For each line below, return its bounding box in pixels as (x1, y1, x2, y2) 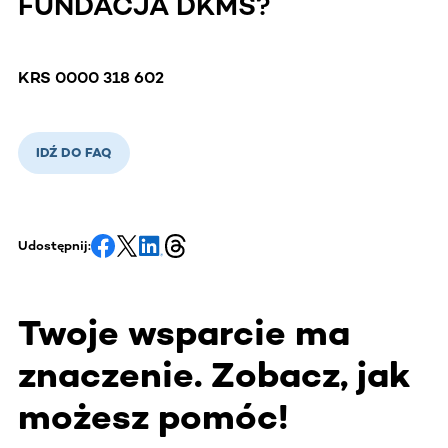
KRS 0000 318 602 (18, 67, 164, 87)
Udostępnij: (18, 237, 91, 253)
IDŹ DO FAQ (36, 144, 112, 160)
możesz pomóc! (18, 394, 289, 438)
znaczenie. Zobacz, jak (18, 352, 411, 396)
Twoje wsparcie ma (18, 310, 350, 354)
